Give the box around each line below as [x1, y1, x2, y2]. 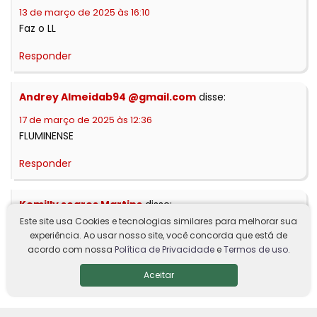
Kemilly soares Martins [19, 197, 142, 212]
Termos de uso [223, 243, 288, 255]
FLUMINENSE [19, 129, 74, 144]
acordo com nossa [27, 243, 115, 255]
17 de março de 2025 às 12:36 [19, 113, 152, 127]
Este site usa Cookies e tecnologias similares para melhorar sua [20, 215, 297, 227]
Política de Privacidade [114, 243, 214, 255]
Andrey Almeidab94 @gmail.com [19, 90, 196, 105]
